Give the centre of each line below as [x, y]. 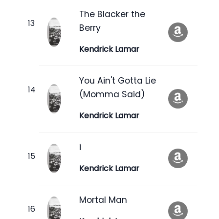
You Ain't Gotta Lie [118, 80]
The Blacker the [112, 14]
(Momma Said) [112, 94]
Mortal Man [103, 200]
